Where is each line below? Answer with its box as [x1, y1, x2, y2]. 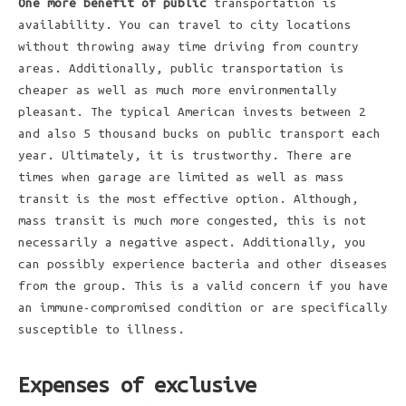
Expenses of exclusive [18, 372, 256, 396]
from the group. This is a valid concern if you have [18, 279, 388, 293]
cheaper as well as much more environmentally [18, 83, 337, 97]
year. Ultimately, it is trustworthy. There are [18, 149, 352, 162]
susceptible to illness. [18, 323, 185, 336]
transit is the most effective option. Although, [18, 192, 359, 206]
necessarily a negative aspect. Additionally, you [18, 236, 366, 249]
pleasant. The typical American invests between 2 [18, 105, 366, 119]
